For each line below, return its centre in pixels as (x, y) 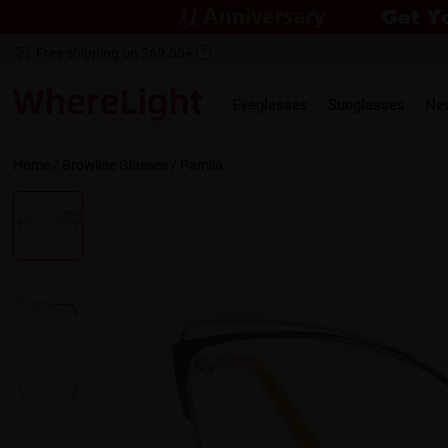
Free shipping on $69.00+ (115, 53)
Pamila (202, 165)
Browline (89, 165)
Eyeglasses (270, 104)
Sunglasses (367, 104)
